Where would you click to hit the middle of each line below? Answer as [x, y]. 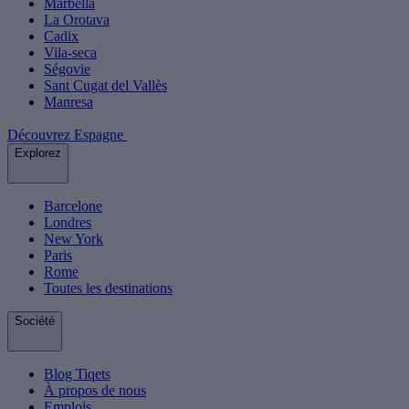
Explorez [38, 153]
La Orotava [77, 20]
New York [73, 239]
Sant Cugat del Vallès [105, 86]
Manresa [68, 102]
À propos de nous [95, 391]
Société [35, 321]
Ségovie [67, 69]
